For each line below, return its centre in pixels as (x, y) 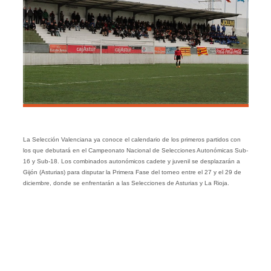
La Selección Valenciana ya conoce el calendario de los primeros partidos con (132, 140)
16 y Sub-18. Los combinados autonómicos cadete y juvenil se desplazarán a (131, 162)
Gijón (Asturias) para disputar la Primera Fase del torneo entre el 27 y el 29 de (132, 172)
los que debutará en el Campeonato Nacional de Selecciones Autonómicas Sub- (135, 151)
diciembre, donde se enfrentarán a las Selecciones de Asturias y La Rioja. (126, 183)
